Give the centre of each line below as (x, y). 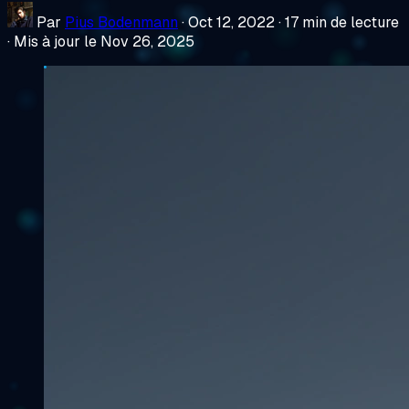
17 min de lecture (342, 22)
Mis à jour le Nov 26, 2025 (104, 41)
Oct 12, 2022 (231, 22)
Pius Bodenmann (121, 22)
